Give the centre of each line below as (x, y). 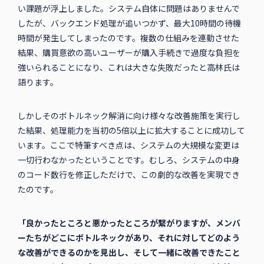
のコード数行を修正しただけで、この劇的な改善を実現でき (128, 175)
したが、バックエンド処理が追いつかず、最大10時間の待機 (129, 23)
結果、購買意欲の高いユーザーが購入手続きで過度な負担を (129, 53)
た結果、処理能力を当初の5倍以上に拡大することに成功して (131, 131)
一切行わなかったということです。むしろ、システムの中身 (128, 160)
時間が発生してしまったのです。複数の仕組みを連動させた (128, 38)
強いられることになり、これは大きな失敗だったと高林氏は (128, 67)
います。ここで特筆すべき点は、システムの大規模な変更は (128, 145)
